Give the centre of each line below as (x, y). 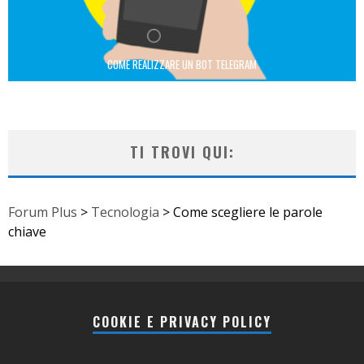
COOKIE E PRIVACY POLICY (182, 321)
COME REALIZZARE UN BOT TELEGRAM (182, 64)
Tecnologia (125, 212)
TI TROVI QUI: (182, 152)
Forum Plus (43, 212)
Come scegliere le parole (248, 212)
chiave (27, 231)
